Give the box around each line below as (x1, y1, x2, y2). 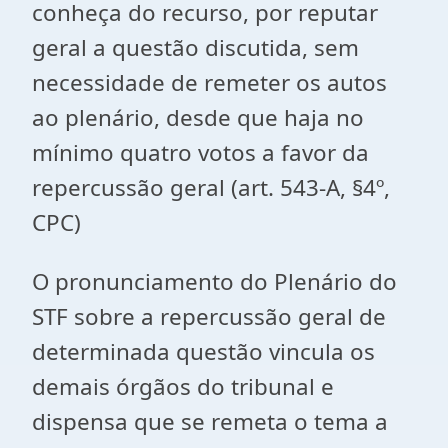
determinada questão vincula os (32, 336, 375, 367)
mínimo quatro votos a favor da (32, 137, 369, 168)
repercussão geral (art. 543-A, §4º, (32, 172, 390, 203)
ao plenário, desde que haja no (32, 102, 364, 133)
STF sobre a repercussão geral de (32, 301, 386, 332)
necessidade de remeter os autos (32, 67, 387, 98)
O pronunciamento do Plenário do (32, 266, 397, 297)
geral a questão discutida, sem (32, 32, 359, 63)
